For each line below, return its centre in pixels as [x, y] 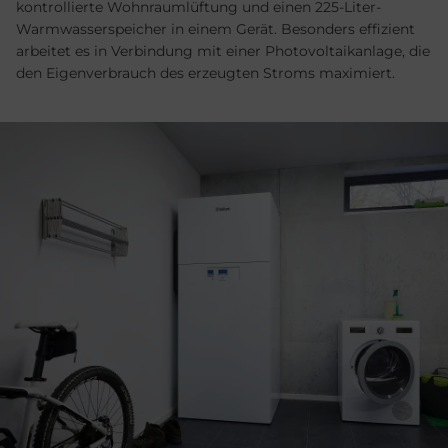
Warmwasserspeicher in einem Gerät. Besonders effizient [215, 29]
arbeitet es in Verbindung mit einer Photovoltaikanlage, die [223, 51]
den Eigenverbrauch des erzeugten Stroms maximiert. [205, 73]
